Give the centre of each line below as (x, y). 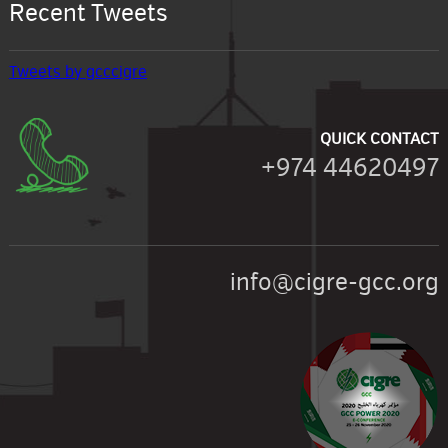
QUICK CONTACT (380, 138)
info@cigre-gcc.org (335, 281)
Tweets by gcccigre (77, 71)
